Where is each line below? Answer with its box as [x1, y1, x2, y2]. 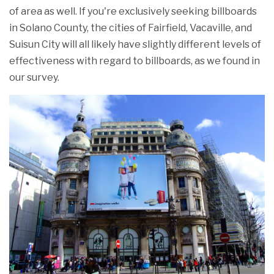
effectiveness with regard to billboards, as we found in [9, 55, 260, 67]
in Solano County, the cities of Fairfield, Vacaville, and [9, 22, 252, 34]
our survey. [9, 72, 59, 84]
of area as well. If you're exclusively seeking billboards [9, 6, 257, 18]
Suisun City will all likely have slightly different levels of [9, 39, 261, 51]
